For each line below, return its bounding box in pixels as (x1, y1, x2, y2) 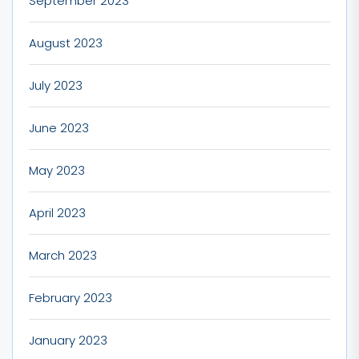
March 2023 (29, 246, 97, 264)
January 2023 (29, 331, 107, 349)
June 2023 (29, 119, 89, 136)
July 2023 (29, 76, 83, 94)
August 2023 (29, 34, 103, 51)
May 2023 (29, 161, 85, 179)
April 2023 (29, 204, 86, 221)
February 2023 (29, 288, 112, 306)
